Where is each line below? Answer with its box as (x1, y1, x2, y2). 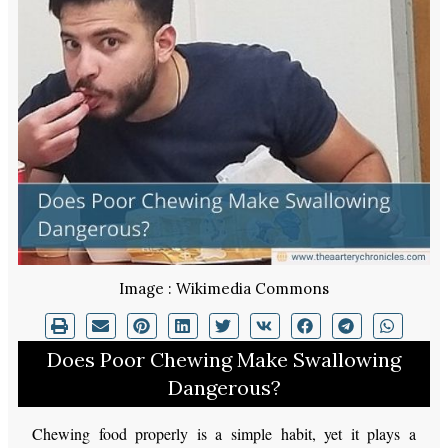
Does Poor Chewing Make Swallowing (47, 347, 401, 373)
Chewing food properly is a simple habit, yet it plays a (32, 423, 416, 445)
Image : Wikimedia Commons (119, 278, 329, 298)
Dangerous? (167, 375, 281, 401)
